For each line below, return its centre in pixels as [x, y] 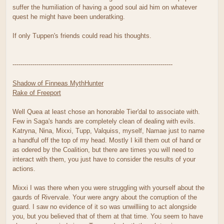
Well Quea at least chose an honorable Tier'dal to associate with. [106, 111]
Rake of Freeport [37, 92]
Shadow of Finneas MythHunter [58, 83]
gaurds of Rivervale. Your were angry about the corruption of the [105, 197]
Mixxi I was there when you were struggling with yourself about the [108, 187]
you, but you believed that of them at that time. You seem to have [108, 216]
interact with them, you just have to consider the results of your [104, 159]
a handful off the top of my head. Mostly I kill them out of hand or [107, 140]
